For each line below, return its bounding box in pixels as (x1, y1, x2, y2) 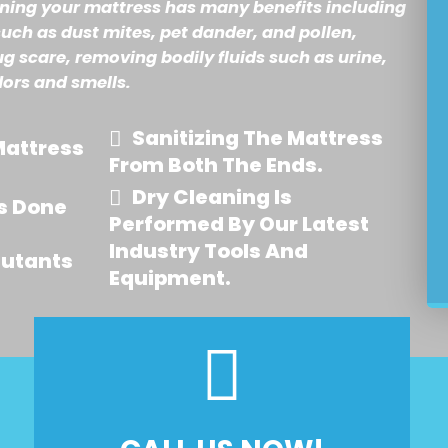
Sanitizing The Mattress (131, 124, 383, 152)
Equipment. (108, 264, 231, 292)
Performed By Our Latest (108, 210, 369, 238)
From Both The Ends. (108, 151, 323, 179)
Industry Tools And (108, 237, 308, 265)
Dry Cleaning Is (131, 183, 292, 211)
